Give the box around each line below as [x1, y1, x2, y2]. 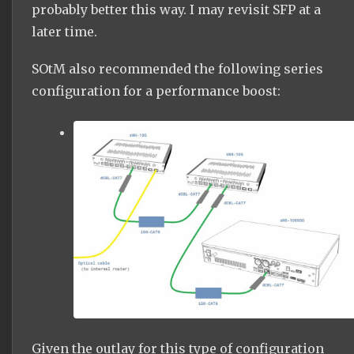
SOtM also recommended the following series [32, 61, 323, 77]
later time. [32, 23, 97, 40]
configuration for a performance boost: [32, 83, 281, 100]
